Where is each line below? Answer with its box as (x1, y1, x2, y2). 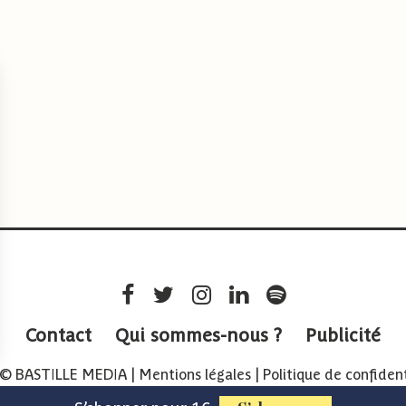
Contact (25, 324, 92, 346)
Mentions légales (139, 366, 251, 384)
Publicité (305, 324, 381, 346)
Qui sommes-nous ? (115, 324, 282, 346)
